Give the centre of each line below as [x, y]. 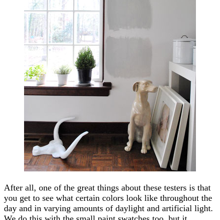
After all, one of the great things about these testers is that [107, 187]
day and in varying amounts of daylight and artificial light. [109, 208]
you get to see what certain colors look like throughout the [108, 198]
